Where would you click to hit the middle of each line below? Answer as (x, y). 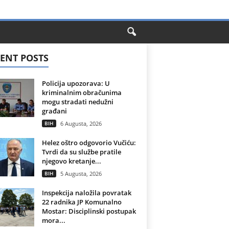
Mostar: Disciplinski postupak (89, 211)
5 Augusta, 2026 (81, 174)
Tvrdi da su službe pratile (81, 152)
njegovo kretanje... (71, 161)
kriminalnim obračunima (82, 93)
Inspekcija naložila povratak (86, 193)
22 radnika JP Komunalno (82, 202)
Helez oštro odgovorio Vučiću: (89, 143)
